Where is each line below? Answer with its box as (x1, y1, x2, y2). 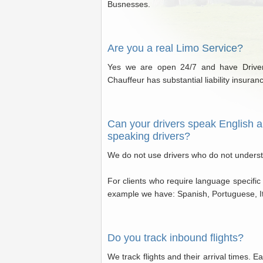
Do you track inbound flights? (107, 232, 244, 244)
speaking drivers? (107, 130, 190, 142)
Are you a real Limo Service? (107, 42, 243, 54)
